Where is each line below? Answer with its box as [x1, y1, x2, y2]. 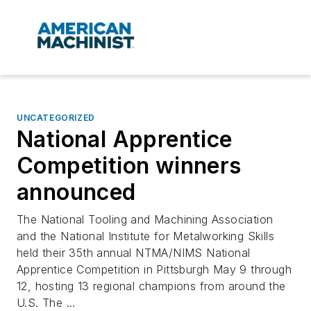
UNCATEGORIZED [17, 112, 95, 124]
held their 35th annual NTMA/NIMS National [17, 246, 251, 260]
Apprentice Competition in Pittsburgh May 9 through [17, 262, 292, 277]
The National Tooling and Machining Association [17, 212, 274, 227]
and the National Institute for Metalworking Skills [17, 229, 274, 244]
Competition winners [17, 152, 242, 180]
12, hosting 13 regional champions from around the [17, 279, 286, 294]
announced [17, 178, 136, 206]
